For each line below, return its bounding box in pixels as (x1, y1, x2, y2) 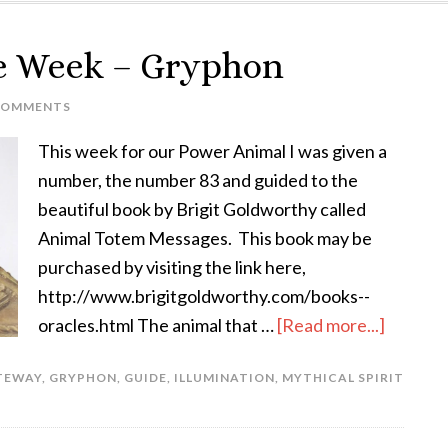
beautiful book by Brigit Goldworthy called (38, 198, 366, 220)
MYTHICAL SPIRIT (282, 370, 404, 385)
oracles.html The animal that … (38, 314, 277, 336)
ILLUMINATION (174, 370, 275, 385)
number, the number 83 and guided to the (38, 169, 358, 191)
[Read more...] (277, 314, 385, 336)
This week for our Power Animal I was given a (38, 140, 387, 162)
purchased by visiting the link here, (38, 256, 306, 278)
